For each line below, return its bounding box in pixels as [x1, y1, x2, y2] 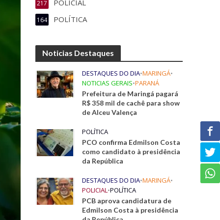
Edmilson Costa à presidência [82, 206, 179, 214]
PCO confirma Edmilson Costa [82, 138, 181, 146]
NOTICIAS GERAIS [82, 79, 133, 87]
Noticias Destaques [42, 48, 114, 57]
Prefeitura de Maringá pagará [82, 89, 179, 98]
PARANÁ [135, 79, 160, 87]
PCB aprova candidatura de [82, 196, 172, 205]
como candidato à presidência [82, 147, 181, 156]
